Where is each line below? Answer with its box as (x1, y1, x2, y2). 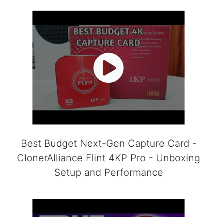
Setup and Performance (54, 167, 163, 179)
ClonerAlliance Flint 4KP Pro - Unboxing (17, 152, 200, 164)
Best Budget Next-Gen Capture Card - (20, 138, 197, 150)
